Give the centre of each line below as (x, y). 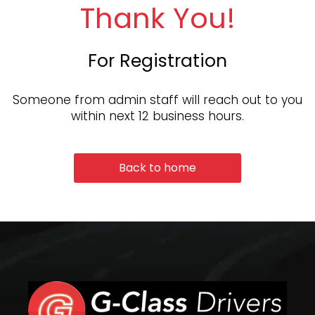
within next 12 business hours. (157, 116)
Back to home (157, 167)
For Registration (157, 61)
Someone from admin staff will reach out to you (157, 99)
